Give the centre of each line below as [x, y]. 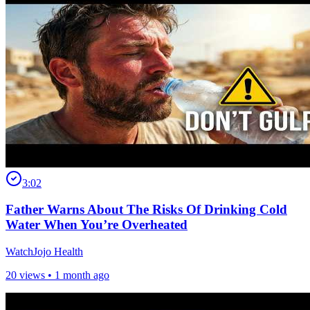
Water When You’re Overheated [97, 225]
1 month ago [82, 275]
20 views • [30, 275]
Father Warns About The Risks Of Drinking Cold [146, 210]
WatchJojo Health [44, 252]
